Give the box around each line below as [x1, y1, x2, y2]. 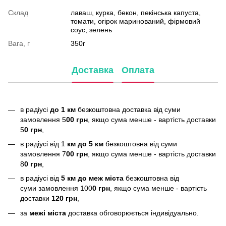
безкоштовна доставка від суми [76, 105, 181, 114]
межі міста [29, 208, 66, 217]
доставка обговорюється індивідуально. [66, 208, 199, 217]
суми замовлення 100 [20, 184, 92, 193]
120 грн [49, 194, 77, 203]
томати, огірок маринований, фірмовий [71, 17, 200, 25]
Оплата [122, 65, 154, 76]
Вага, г [8, 39, 30, 47]
